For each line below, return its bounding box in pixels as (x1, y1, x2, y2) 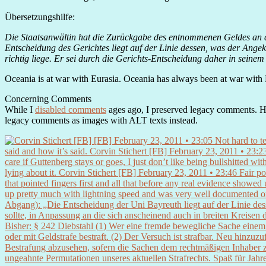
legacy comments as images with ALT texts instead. (5, 115, 198, 126)
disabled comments (35, 104, 106, 115)
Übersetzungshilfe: (5, 12, 75, 23)
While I (5, 104, 35, 115)
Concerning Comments (5, 94, 91, 104)
